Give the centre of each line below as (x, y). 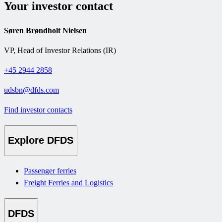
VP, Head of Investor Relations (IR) (60, 50)
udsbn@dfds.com (31, 90)
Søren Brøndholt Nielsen (45, 30)
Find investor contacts (38, 110)
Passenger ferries (50, 171)
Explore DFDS (41, 140)
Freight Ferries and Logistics (68, 183)
